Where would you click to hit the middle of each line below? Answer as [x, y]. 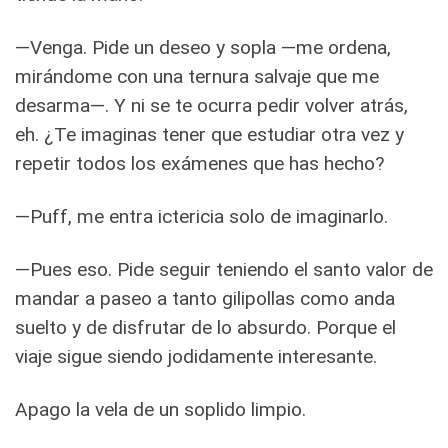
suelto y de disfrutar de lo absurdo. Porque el [205, 327]
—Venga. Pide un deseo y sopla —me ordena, [203, 47]
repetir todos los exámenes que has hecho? [199, 163]
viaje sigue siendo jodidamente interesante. [196, 356]
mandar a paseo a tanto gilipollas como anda [205, 298]
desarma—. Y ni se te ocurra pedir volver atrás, [211, 105]
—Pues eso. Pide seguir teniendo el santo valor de [224, 269]
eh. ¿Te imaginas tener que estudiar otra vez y [209, 134]
